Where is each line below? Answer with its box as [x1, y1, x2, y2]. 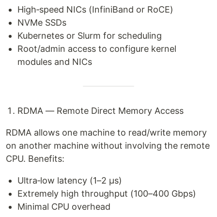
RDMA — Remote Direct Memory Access [17, 106, 184, 116]
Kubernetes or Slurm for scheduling [17, 31, 162, 41]
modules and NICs [17, 57, 92, 67]
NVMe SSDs [17, 17, 66, 28]
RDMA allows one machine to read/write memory [6, 127, 207, 138]
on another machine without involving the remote [6, 140, 210, 151]
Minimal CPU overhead [17, 201, 110, 212]
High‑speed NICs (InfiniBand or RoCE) [17, 4, 173, 15]
